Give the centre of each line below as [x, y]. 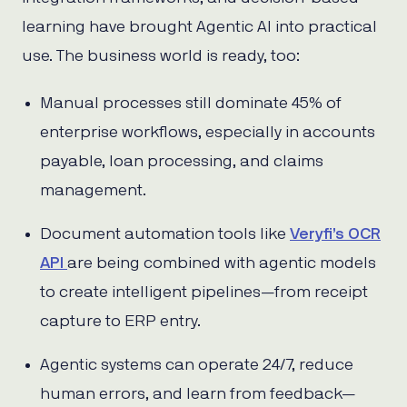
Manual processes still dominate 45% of [191, 103]
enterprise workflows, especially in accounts [208, 132]
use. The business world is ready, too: [161, 56]
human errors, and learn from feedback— [198, 394]
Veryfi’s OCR [335, 234]
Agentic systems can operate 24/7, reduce [197, 365]
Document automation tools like [165, 234]
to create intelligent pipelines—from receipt [204, 292]
